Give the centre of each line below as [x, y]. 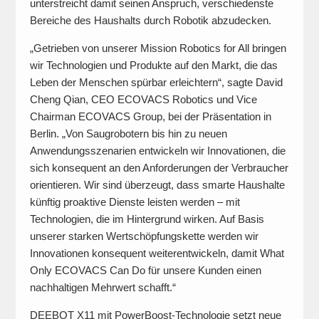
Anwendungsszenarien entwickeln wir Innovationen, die [157, 151]
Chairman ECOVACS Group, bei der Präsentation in [150, 116]
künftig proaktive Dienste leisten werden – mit [135, 202]
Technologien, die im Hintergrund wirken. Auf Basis [147, 219]
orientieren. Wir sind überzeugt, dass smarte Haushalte [157, 185]
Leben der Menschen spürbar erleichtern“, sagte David [156, 82]
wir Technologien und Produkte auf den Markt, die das [153, 65]
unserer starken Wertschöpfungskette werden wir [144, 236]
